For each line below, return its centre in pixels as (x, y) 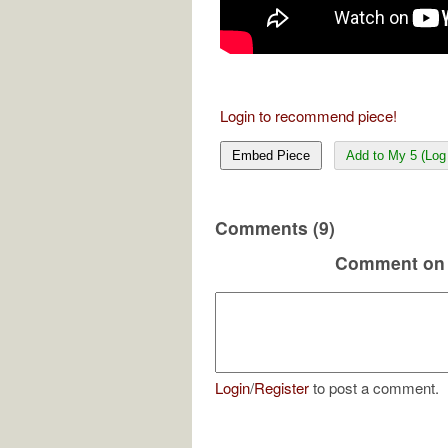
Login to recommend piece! (308, 115)
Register (281, 388)
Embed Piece (271, 155)
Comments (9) (275, 227)
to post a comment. (374, 388)
